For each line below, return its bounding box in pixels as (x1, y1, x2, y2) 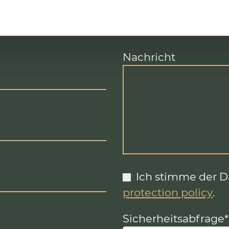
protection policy (123, 186, 213, 199)
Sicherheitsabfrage (123, 212, 224, 225)
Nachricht (123, 51, 175, 64)
